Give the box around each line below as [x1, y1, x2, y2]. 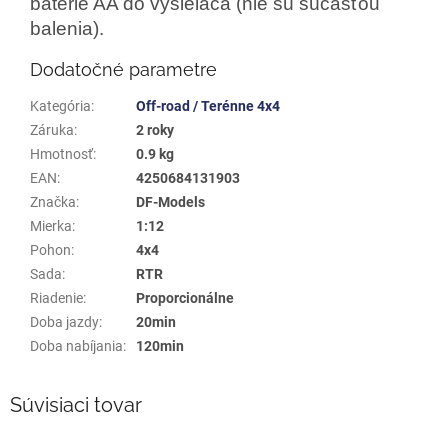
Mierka [30, 217, 72, 234]
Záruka [30, 121, 74, 138]
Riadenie [30, 289, 83, 306]
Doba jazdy [30, 313, 99, 330]
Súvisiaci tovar [10, 392, 142, 417]
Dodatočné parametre [30, 58, 217, 80]
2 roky [136, 121, 174, 138]
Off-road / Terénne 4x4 [136, 97, 280, 114]
